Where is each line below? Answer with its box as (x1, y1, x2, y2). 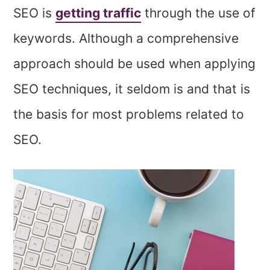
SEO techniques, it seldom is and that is (13, 81, 251, 97)
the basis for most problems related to (13, 107, 245, 122)
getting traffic (55, 5, 142, 21)
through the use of (141, 5, 256, 21)
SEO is (13, 5, 56, 21)
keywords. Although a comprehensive (13, 31, 239, 46)
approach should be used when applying (13, 56, 256, 72)
